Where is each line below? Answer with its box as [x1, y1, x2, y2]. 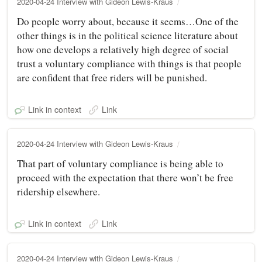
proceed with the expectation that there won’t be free [17, 170, 233, 184]
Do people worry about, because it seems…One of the [17, 14, 239, 28]
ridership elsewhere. [17, 184, 100, 198]
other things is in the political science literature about [17, 28, 238, 42]
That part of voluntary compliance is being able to [17, 156, 223, 170]
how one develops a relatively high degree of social [17, 42, 229, 56]
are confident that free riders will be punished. [17, 70, 207, 84]
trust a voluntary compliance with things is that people [17, 56, 242, 70]
